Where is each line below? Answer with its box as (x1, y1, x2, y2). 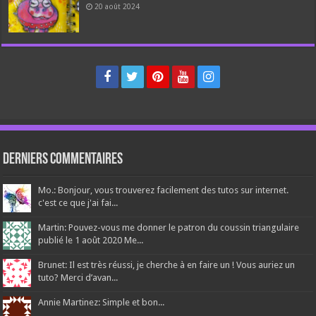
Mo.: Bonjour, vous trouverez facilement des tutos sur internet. (38, 184, 289, 195)
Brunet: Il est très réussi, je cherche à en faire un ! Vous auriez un (38, 259, 296, 270)
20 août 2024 (95, 1, 140, 11)
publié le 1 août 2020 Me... (38, 234, 144, 245)
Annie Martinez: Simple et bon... (38, 296, 165, 308)
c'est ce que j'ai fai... (38, 197, 119, 208)
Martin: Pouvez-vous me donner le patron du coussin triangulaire (38, 221, 300, 233)
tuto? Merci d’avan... (38, 272, 119, 283)
